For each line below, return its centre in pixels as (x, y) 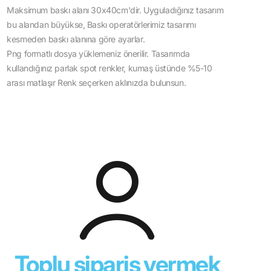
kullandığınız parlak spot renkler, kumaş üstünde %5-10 (109, 68)
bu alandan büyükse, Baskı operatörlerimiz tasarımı (101, 25)
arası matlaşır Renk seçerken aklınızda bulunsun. (96, 83)
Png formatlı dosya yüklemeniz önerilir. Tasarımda (98, 54)
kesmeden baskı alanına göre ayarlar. (76, 39)
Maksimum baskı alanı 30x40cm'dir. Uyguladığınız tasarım (115, 10)
